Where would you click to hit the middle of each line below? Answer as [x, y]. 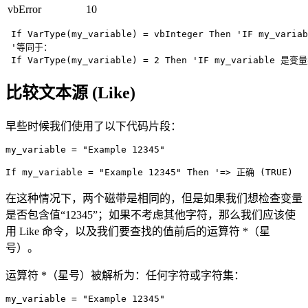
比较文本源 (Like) [70, 93]
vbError [24, 9]
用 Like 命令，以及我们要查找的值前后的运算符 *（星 [138, 232]
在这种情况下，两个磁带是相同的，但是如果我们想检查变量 [154, 199]
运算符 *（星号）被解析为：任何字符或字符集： [125, 276]
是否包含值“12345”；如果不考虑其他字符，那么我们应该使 [151, 215]
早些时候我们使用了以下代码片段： [93, 126]
